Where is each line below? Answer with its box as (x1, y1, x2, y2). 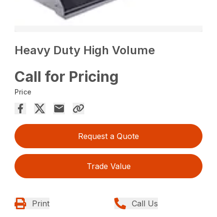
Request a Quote (78, 131, 139, 141)
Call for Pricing (15, 67, 119, 85)
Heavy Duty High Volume (15, 43, 155, 57)
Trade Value (86, 161, 131, 171)
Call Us (132, 198, 158, 208)
